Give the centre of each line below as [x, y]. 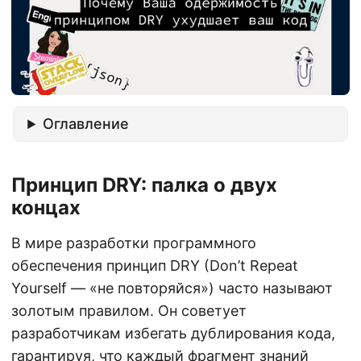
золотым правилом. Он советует [129, 311]
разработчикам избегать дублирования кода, [173, 334]
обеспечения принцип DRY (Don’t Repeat [155, 266]
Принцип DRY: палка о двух [144, 185]
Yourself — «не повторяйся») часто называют [172, 288]
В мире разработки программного [134, 243]
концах [46, 208]
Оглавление [86, 124]
